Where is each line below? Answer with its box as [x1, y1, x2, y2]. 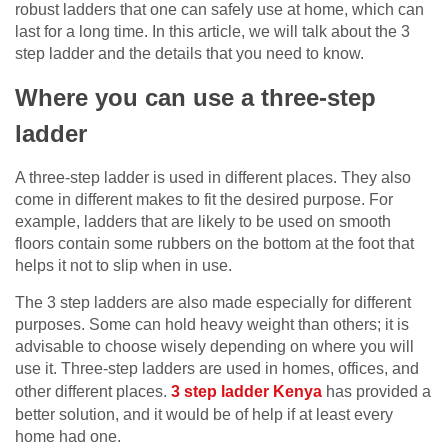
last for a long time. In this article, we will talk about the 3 [15, 23, 410, 41]
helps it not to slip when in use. [15, 257, 232, 275]
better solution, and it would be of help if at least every [15, 406, 393, 424]
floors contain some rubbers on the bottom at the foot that [15, 235, 414, 253]
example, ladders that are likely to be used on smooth [15, 213, 391, 231]
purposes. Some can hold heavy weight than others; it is [15, 316, 409, 334]
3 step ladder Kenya [171, 383, 322, 401]
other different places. [15, 383, 171, 401]
